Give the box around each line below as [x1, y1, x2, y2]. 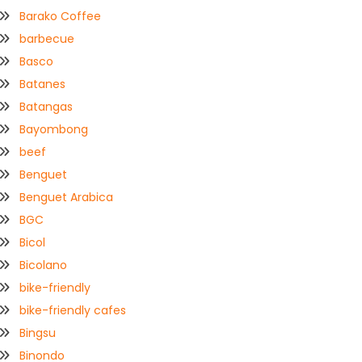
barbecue [19, 31, 75, 48]
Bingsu [19, 325, 57, 342]
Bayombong [19, 121, 89, 138]
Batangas [19, 99, 74, 116]
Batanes [19, 76, 66, 93]
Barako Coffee [19, 8, 102, 25]
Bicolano [19, 257, 68, 274]
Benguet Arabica [19, 189, 114, 206]
